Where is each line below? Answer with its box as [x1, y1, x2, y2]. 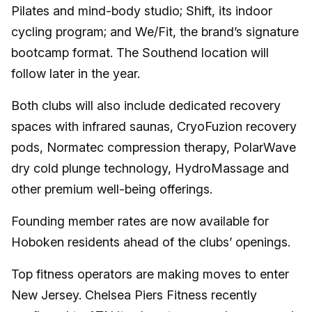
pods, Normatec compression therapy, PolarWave [11, 139, 296, 155]
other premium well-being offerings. [11, 181, 212, 196]
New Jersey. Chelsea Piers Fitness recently [11, 287, 257, 302]
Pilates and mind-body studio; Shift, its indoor [11, 3, 272, 18]
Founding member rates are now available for [11, 213, 269, 228]
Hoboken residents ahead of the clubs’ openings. [11, 234, 290, 249]
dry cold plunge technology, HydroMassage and [11, 160, 289, 175]
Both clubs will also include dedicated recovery [11, 97, 281, 113]
